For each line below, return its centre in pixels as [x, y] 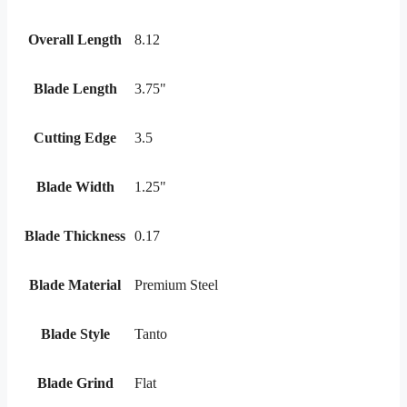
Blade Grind [75, 382]
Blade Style [75, 333]
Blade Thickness [75, 235]
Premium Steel [176, 284]
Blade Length [75, 88]
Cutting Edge [75, 137]
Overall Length [75, 39]
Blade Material [75, 284]
